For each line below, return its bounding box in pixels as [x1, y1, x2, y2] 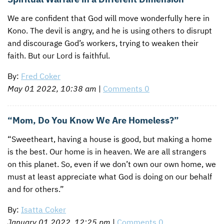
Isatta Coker [21, 204, 66, 215]
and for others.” [7, 184, 64, 194]
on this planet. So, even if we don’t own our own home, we [7, 159, 216, 169]
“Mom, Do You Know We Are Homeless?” [7, 114, 179, 126]
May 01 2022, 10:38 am [7, 83, 96, 94]
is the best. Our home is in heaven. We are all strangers [7, 146, 206, 157]
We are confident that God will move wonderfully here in [7, 13, 209, 23]
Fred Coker [21, 71, 60, 81]
